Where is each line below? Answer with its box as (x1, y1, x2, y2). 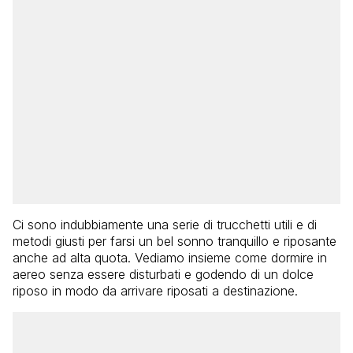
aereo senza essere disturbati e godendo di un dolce (13, 266, 314, 282)
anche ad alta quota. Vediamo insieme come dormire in (13, 249, 327, 266)
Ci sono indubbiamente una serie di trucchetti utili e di (13, 216, 317, 232)
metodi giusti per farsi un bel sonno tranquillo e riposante (13, 232, 336, 249)
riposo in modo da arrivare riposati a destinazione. (13, 282, 298, 299)
